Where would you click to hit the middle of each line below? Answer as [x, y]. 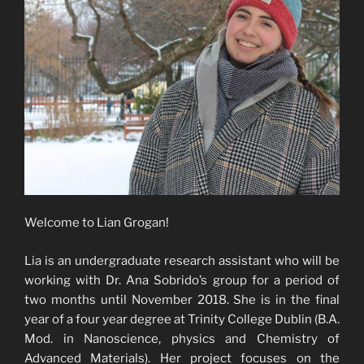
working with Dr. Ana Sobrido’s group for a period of [182, 280]
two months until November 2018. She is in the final [182, 299]
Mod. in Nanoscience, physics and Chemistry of [182, 338]
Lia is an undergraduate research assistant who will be [182, 260]
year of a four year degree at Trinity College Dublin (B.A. [182, 319]
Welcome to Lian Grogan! [97, 223]
